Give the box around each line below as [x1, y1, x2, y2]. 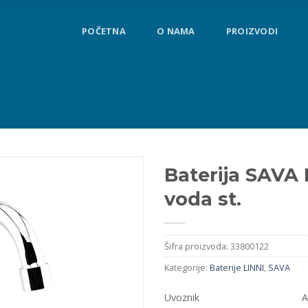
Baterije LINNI [210, 261, 264, 274]
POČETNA [82, 24, 126, 37]
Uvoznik [164, 290, 199, 304]
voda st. [164, 188, 241, 210]
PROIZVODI [225, 24, 278, 37]
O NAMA [157, 24, 195, 37]
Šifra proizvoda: [164, 240, 230, 252]
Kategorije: [164, 261, 210, 274]
